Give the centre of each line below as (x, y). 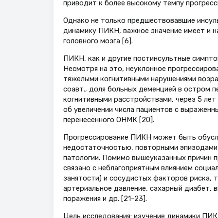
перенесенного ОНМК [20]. (109, 120)
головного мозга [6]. (98, 41)
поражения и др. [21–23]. (105, 199)
